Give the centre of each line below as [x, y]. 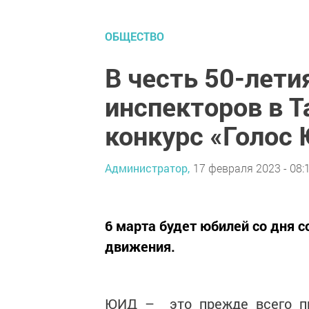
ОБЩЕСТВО [134, 37]
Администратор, [147, 168]
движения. [140, 247]
